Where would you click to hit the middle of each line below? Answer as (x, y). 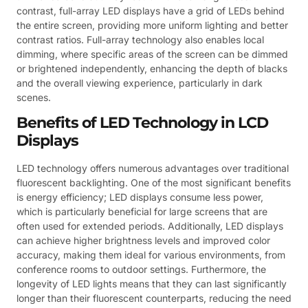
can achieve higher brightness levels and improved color (143, 240)
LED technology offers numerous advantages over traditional (153, 168)
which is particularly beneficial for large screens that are (142, 211)
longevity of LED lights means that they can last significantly (152, 283)
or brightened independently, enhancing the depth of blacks (152, 68)
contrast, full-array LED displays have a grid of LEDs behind (151, 10)
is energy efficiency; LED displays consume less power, (140, 197)
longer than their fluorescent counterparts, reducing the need (154, 298)
